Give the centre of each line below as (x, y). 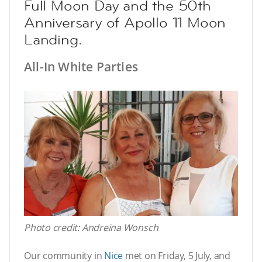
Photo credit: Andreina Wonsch (91, 227)
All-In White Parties (81, 67)
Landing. (53, 39)
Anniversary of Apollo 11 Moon (125, 23)
